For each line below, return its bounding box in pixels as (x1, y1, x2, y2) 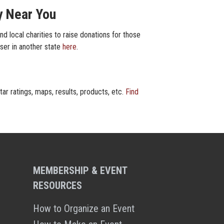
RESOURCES (33, 179, 82, 191)
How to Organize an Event (33, 202, 135, 214)
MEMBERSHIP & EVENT (33, 164, 127, 176)
